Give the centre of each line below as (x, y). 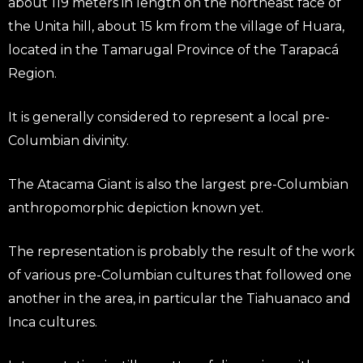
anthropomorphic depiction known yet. (136, 207)
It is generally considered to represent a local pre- (169, 117)
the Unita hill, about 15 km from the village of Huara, (176, 26)
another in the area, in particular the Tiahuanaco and (179, 298)
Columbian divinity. (68, 140)
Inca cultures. (53, 322)
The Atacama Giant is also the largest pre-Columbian (178, 184)
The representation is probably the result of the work (181, 251)
